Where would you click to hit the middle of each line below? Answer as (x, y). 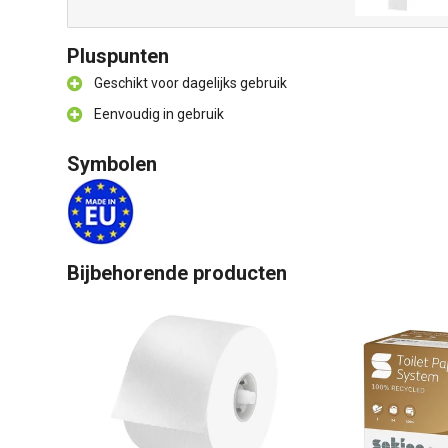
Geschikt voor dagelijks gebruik (190, 83)
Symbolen (112, 164)
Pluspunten (118, 56)
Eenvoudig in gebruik (159, 114)
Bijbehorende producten (177, 273)
